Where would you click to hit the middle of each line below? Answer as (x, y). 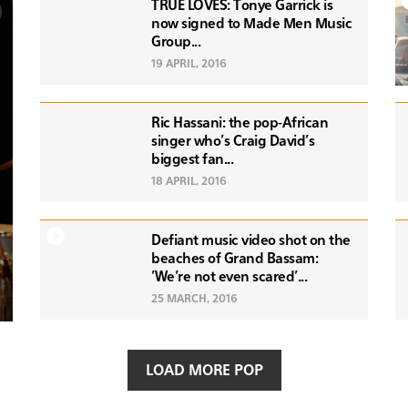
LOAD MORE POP (204, 371)
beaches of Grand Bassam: (235, 259)
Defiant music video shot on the (251, 240)
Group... (176, 42)
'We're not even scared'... (229, 277)
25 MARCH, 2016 (194, 299)
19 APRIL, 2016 (189, 64)
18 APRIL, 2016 (189, 182)
